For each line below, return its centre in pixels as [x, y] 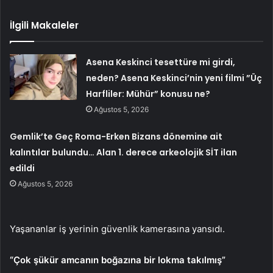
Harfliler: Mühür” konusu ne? [148, 94]
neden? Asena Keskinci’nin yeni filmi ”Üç [174, 78]
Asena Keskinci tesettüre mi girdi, [161, 62]
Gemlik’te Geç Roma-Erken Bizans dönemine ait [116, 136]
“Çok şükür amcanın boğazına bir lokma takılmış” [118, 260]
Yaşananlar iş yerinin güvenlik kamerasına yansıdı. [117, 229]
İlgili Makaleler [44, 25]
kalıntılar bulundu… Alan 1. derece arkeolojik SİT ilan [124, 152]
